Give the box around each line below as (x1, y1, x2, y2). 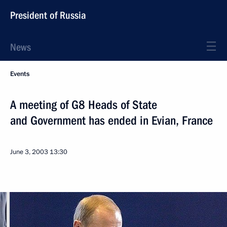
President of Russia (10, 9, 86, 21)
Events (10, 69, 29, 79)
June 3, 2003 (10, 147, 48, 157)
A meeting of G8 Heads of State (10, 98, 157, 112)
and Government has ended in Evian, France (10, 113, 213, 128)
